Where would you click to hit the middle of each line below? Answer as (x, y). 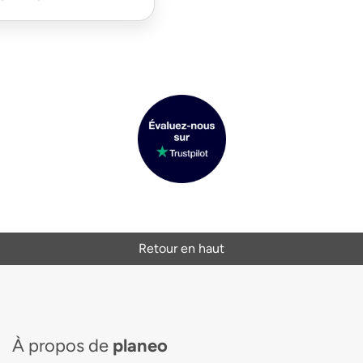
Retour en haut (181, 248)
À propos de (62, 345)
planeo (140, 345)
